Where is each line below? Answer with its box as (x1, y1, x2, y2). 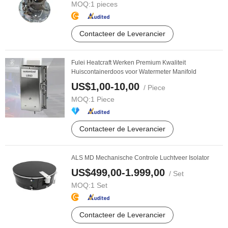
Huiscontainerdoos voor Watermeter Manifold (71, 68, 196, 75)
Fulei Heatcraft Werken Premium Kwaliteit (71, 59, 186, 66)
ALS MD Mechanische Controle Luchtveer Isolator (71, 154, 209, 161)
